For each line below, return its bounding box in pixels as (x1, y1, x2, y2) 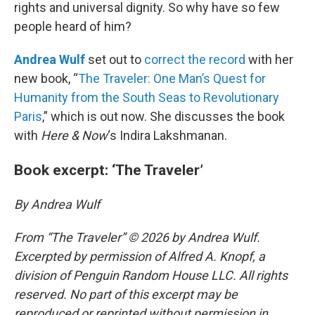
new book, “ (14, 71, 78, 86)
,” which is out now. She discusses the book (42, 109, 285, 124)
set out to (85, 52, 144, 67)
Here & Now (41, 128, 108, 143)
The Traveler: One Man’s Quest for (78, 71, 266, 86)
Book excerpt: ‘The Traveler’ (14, 161, 203, 179)
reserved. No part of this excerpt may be (14, 287, 238, 302)
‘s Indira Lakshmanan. (108, 128, 227, 143)
